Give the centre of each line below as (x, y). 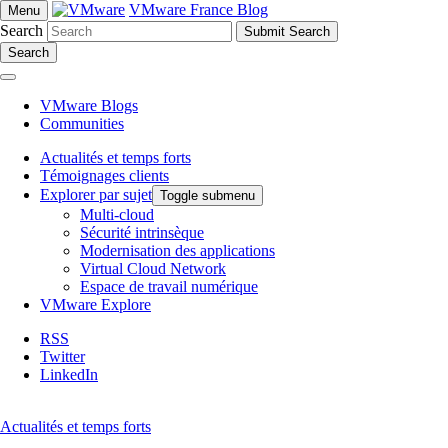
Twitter (62, 356)
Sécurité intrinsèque (142, 232)
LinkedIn (69, 374)
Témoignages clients (104, 175)
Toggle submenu (207, 195)
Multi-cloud (117, 214)
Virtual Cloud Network (153, 268)
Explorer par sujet (96, 194)
